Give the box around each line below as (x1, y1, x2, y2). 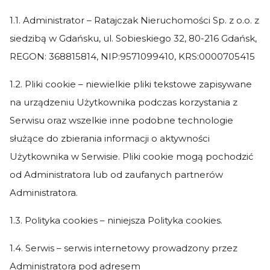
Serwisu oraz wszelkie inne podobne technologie (10, 115, 233, 126)
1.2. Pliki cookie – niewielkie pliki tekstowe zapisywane (10, 78, 252, 90)
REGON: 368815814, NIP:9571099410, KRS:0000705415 (10, 51, 255, 62)
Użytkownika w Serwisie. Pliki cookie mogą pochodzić (10, 151, 253, 162)
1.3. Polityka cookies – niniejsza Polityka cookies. (10, 215, 222, 226)
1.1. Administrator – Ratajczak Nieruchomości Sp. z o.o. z (10, 14, 259, 26)
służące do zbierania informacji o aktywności (10, 133, 210, 144)
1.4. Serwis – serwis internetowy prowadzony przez (10, 242, 237, 254)
